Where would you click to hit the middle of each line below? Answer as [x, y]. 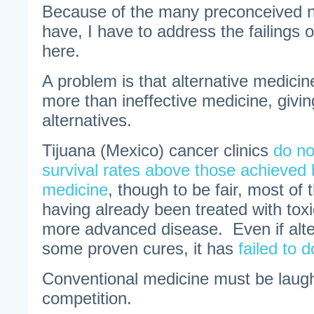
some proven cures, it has [140, 248]
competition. [87, 298]
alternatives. [87, 120]
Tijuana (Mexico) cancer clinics [158, 150]
